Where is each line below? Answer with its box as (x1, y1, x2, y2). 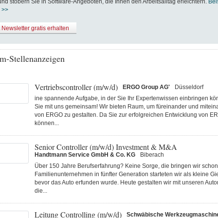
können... (34, 120, 59, 127)
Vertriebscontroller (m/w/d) (34, 82, 118, 92)
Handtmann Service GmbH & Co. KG (34, 151, 135, 158)
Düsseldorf (174, 84, 203, 91)
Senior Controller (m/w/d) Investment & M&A (34, 142, 177, 152)
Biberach (140, 151, 164, 158)
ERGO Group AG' (122, 84, 170, 91)
